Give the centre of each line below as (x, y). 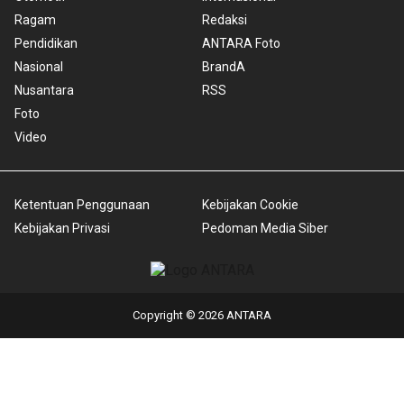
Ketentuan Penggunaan (82, 205)
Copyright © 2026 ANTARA (202, 316)
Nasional (39, 67)
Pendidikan (46, 44)
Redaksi (225, 20)
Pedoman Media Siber (265, 229)
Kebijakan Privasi (62, 229)
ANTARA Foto (241, 44)
